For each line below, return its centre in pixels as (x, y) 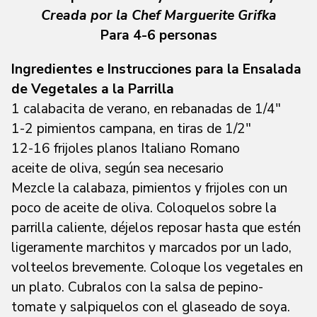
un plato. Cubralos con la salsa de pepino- (137, 287)
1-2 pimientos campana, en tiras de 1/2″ (131, 128)
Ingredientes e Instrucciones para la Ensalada (156, 69)
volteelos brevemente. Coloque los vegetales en (157, 267)
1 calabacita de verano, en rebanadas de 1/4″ (146, 109)
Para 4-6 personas (158, 35)
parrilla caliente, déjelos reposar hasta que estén (156, 227)
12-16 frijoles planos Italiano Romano (126, 148)
